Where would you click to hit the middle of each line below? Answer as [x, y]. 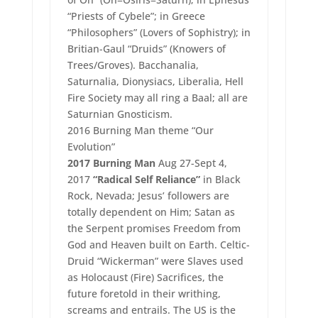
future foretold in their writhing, [144, 294]
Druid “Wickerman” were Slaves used [155, 261]
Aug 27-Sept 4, [191, 163]
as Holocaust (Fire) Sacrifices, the [145, 278]
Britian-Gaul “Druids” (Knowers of [146, 49]
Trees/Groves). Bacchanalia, [133, 65]
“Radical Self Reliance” [146, 180]
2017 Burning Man [111, 163]
